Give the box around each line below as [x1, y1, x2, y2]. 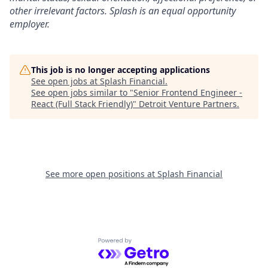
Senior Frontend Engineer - [133, 86, 242, 98]
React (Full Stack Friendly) [31, 98, 133, 109]
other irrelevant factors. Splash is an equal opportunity [10, 4, 236, 17]
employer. [10, 17, 50, 31]
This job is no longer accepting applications [31, 63, 210, 75]
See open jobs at [31, 75, 100, 87]
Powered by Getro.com [98, 237, 202, 251]
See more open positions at [45, 167, 157, 179]
